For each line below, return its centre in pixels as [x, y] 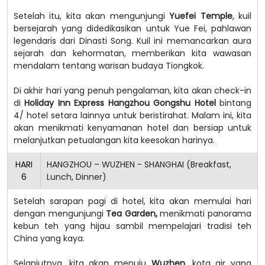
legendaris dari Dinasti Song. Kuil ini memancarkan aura [132, 41]
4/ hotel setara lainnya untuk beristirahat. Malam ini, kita [132, 115]
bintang [234, 103]
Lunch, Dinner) [76, 177]
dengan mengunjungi [60, 213]
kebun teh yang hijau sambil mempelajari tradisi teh [132, 226]
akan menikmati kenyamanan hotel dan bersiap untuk [132, 127]
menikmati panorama [204, 213]
